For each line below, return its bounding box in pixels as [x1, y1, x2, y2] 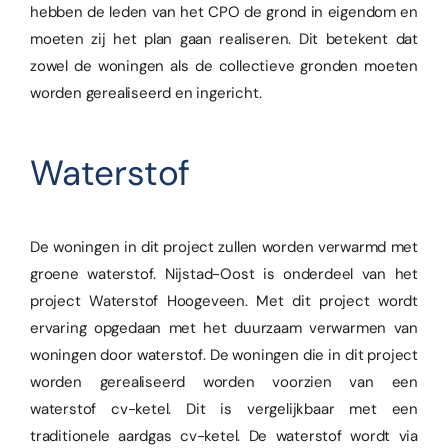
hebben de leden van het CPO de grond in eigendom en [30, 2, 418, 23]
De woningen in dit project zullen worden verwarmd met [30, 237, 418, 258]
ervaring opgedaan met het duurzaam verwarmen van [30, 318, 418, 339]
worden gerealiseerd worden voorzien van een [30, 372, 418, 393]
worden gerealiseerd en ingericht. [30, 83, 262, 104]
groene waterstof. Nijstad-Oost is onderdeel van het [30, 264, 418, 285]
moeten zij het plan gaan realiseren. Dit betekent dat [30, 29, 418, 50]
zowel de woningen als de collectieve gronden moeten [30, 56, 418, 77]
